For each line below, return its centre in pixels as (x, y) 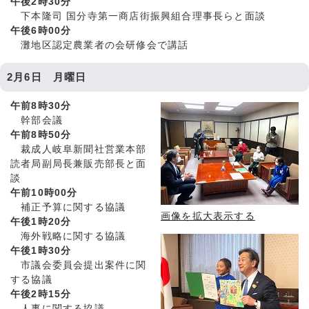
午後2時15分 (41, 295)
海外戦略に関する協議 (68, 237)
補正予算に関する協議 (68, 208)
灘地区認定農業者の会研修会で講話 (100, 46)
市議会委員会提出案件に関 (79, 266)
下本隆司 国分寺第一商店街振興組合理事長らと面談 (138, 17)
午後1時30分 (41, 251)
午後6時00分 (41, 31)
